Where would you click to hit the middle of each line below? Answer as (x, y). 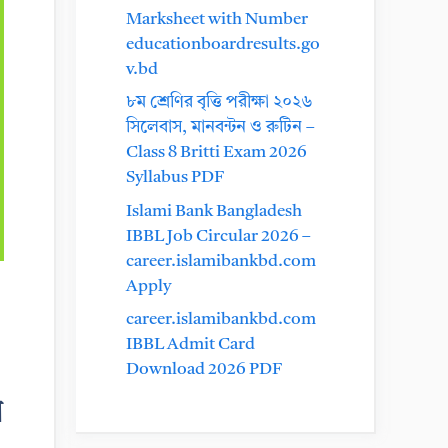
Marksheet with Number (217, 19)
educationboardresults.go (223, 44)
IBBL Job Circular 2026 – (218, 236)
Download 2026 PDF (204, 369)
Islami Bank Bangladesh (214, 211)
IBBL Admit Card (190, 344)
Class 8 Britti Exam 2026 (216, 152)
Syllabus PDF (175, 177)
